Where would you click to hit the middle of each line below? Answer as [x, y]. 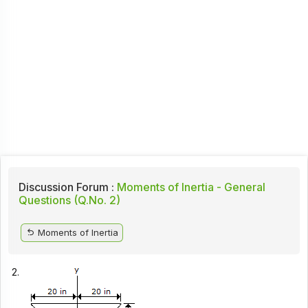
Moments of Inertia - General [189, 187]
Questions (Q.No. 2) [69, 200]
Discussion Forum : [66, 187]
